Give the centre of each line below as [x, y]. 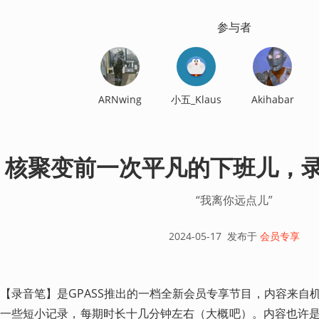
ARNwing [120, 99]
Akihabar [272, 99]
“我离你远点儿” [234, 200]
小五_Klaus [196, 99]
